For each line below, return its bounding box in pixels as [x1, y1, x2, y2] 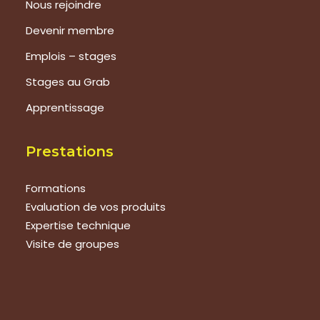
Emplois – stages [26, 49, 116, 64]
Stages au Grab [26, 74, 110, 89]
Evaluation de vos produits [26, 199, 166, 214]
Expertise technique [26, 218, 131, 233]
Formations [26, 181, 86, 196]
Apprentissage [26, 100, 104, 115]
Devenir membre [26, 23, 114, 38]
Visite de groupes [26, 236, 119, 251]
